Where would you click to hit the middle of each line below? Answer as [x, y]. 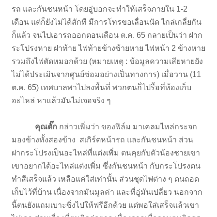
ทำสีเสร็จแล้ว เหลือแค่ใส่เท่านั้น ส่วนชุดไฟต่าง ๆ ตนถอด [105, 179]
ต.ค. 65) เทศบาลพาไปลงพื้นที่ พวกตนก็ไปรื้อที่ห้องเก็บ [101, 87]
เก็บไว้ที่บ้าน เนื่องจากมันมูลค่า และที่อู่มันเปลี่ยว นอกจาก [107, 192]
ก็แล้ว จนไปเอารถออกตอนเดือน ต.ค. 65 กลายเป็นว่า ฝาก [107, 35]
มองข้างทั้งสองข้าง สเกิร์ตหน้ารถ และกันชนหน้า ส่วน [102, 139]
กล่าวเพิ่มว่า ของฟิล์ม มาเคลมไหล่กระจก [127, 126]
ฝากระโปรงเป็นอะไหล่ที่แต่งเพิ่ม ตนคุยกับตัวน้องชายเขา [106, 153]
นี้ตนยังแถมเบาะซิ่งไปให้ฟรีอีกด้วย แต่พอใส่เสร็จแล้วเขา [105, 205]
